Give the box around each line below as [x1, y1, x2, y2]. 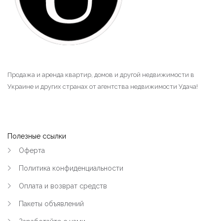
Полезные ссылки [7, 131, 66, 141]
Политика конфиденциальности [19, 163, 123, 173]
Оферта [19, 146, 45, 155]
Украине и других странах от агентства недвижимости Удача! [7, 83, 198, 90]
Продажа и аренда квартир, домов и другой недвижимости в [7, 71, 194, 78]
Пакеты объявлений [19, 199, 84, 209]
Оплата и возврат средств [19, 181, 107, 191]
